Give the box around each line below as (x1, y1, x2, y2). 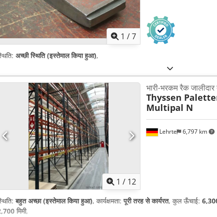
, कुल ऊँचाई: (169, 196, 202, 206)
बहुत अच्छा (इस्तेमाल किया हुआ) (15, 196, 93, 206)
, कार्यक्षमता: (93, 196, 124, 206)
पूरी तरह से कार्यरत (124, 196, 169, 206)
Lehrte (157, 127, 177, 136)
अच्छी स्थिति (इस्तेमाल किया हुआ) (15, 50, 96, 60)
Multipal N (146, 101, 193, 113)
